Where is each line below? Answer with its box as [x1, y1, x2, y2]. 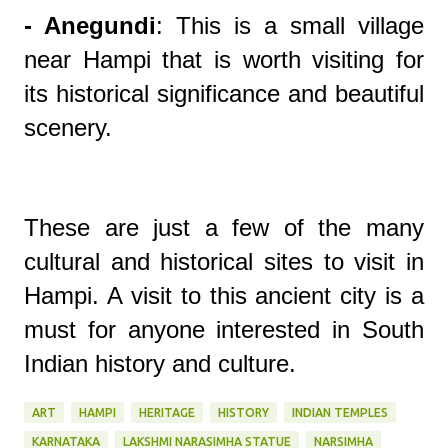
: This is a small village [156, 11, 424, 39]
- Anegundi [24, 11, 156, 39]
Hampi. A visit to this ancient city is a [24, 281, 424, 309]
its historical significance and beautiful [24, 79, 424, 107]
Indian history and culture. [24, 349, 296, 377]
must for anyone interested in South [24, 315, 424, 343]
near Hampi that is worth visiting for [24, 45, 424, 73]
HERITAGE [139, 405, 195, 419]
